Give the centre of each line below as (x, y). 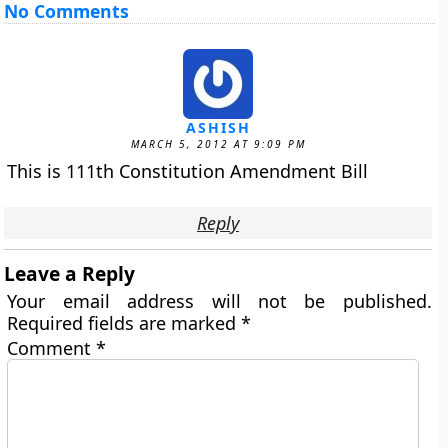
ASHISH (218, 127)
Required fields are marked (124, 323)
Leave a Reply (70, 273)
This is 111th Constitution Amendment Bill (188, 171)
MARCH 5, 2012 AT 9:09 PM (218, 144)
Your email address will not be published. (219, 301)
